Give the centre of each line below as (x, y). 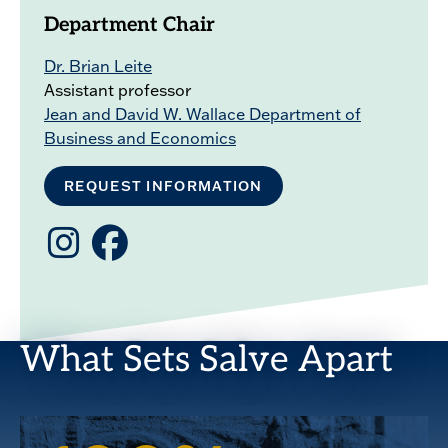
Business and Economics (140, 138)
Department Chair (129, 26)
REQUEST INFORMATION (163, 186)
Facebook (134, 232)
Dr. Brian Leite (98, 66)
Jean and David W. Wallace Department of (202, 114)
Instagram (91, 232)
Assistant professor (117, 90)
